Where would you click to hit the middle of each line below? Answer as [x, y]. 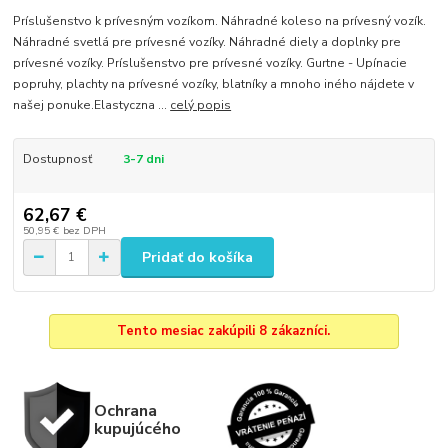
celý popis [201, 104]
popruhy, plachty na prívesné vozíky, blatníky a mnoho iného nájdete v [214, 83]
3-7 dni [143, 158]
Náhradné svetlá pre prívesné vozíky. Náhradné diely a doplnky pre [207, 41]
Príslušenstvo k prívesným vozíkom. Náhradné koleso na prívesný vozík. [220, 20]
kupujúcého [137, 429]
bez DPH [84, 231]
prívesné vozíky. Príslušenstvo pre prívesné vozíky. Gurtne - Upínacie [210, 62]
